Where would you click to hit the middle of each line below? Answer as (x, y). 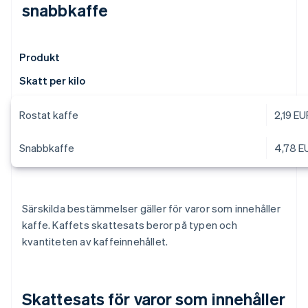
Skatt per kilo (52, 81)
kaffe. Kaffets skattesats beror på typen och (130, 225)
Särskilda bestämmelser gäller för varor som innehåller (151, 209)
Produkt (40, 57)
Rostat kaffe (49, 115)
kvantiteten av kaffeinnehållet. (95, 242)
